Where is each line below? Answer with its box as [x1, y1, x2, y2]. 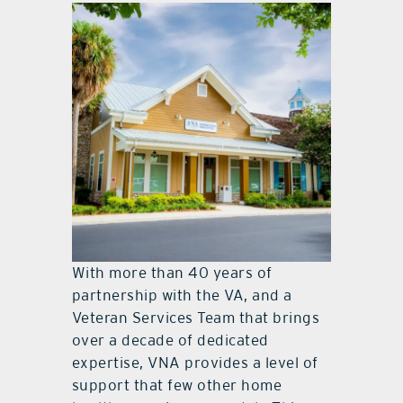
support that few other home [71, 376, 282, 395]
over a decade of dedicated [71, 331, 269, 350]
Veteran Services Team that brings [71, 309, 320, 327]
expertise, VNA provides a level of [71, 354, 318, 372]
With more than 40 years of [71, 264, 273, 282]
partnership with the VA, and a [71, 286, 292, 305]
